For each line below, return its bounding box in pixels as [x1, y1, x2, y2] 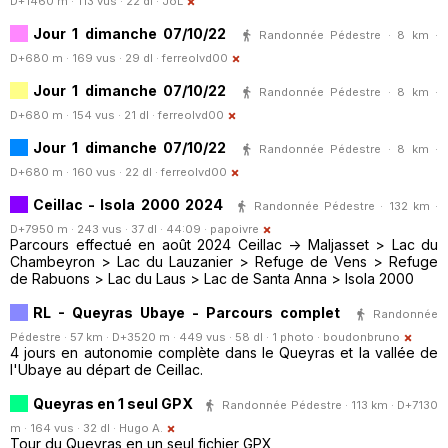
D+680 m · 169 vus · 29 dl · [10, 51, 162, 66]
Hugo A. [119, 421, 163, 436]
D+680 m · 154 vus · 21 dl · [10, 108, 158, 123]
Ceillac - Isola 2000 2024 [33, 195, 223, 213]
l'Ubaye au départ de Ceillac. [10, 361, 203, 379]
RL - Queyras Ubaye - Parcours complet [33, 303, 340, 321]
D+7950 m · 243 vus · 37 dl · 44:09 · [10, 222, 210, 237]
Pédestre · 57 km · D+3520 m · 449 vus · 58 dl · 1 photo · [10, 330, 323, 345]
